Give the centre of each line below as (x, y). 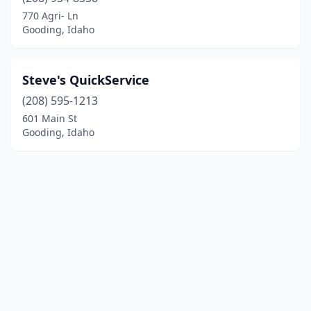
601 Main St (50, 118)
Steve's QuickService (86, 80)
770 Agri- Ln (50, 16)
